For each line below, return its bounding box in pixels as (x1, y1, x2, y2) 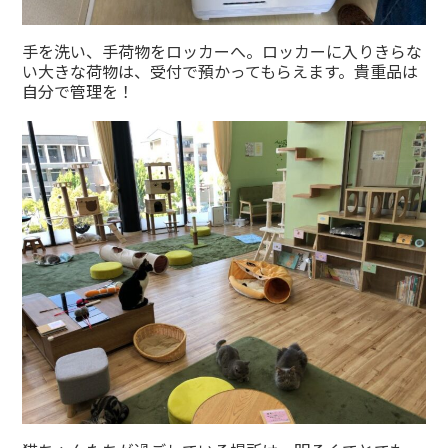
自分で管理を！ (22, 79, 135, 104)
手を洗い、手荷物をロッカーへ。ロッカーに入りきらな (22, 39, 423, 64)
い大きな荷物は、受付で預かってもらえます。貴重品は (22, 59, 419, 84)
